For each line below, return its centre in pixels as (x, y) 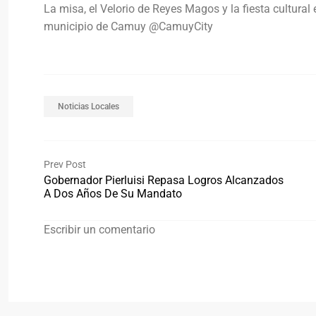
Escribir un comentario (99, 229)
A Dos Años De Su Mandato (114, 193)
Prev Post (65, 164)
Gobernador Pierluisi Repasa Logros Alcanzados (164, 180)
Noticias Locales (89, 106)
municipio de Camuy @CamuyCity (130, 26)
